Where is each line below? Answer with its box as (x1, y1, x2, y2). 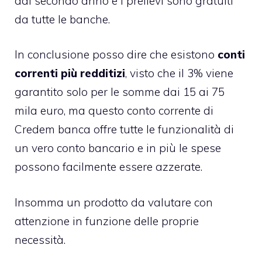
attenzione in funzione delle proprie (15, 213, 199, 228)
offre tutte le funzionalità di (91, 122, 234, 136)
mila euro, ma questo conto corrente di (15, 104, 213, 118)
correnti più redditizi (15, 66, 125, 80)
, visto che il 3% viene (125, 66, 233, 80)
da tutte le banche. (15, 12, 110, 26)
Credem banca (15, 122, 91, 136)
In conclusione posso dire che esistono (15, 47, 218, 61)
